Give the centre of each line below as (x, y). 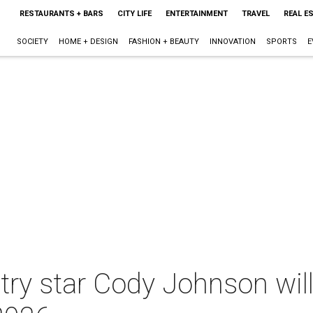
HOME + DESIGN (88, 42)
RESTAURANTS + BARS (61, 14)
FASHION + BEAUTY (163, 42)
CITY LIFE (134, 14)
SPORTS (281, 42)
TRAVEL (255, 14)
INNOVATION (232, 42)
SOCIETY (32, 42)
